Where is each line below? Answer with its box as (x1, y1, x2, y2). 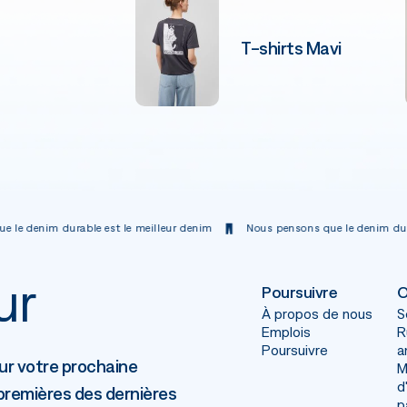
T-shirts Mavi (241, 37, 342, 58)
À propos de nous (262, 306, 372, 322)
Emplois (262, 324, 311, 340)
